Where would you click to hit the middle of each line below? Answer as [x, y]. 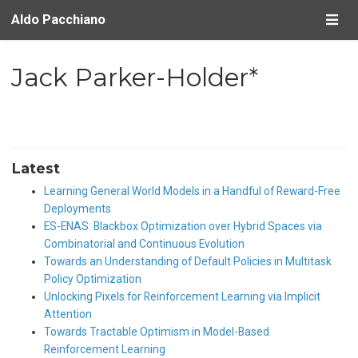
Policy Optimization [93, 278]
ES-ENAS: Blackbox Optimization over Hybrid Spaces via [183, 226]
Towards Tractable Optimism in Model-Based [157, 331]
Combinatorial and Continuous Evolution [144, 243]
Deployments [78, 208]
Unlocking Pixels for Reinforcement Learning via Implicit [182, 296]
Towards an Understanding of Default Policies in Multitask [188, 261]
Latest [36, 168]
